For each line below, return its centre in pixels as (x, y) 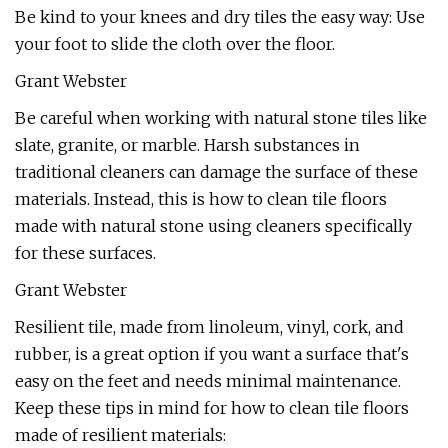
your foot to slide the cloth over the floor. (175, 44)
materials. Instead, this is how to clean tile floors (201, 199)
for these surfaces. (85, 253)
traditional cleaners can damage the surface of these (216, 172)
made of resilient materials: (120, 435)
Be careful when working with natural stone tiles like (221, 118)
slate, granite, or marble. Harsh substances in (187, 145)
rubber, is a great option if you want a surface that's (212, 354)
